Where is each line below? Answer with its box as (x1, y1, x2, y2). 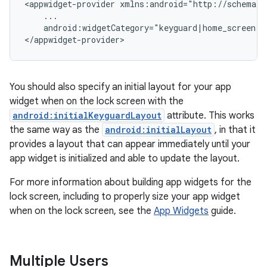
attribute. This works (164, 110, 254, 122)
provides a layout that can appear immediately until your (10, 138, 250, 150)
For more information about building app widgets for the (10, 176, 252, 188)
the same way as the (10, 124, 102, 136)
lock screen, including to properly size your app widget (10, 191, 240, 203)
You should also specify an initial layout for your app (10, 81, 231, 93)
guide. (209, 205, 236, 217)
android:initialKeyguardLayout (13, 110, 162, 121)
